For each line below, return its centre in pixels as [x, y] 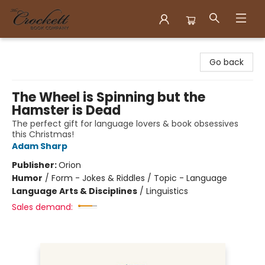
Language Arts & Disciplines [75, 191]
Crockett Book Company [60, 49]
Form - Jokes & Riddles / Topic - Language [139, 178]
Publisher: [35, 165]
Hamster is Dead [66, 110]
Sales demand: [42, 207]
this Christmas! [43, 134]
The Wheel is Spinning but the [109, 97]
